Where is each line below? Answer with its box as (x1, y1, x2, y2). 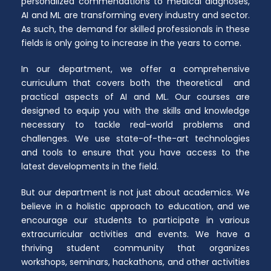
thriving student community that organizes (21, 242, 250, 255)
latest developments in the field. (21, 160, 158, 173)
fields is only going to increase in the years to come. (21, 37, 241, 50)
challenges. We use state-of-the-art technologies (21, 132, 250, 145)
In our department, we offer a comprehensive (21, 63, 250, 76)
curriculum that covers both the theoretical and (21, 77, 250, 90)
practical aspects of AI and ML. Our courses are (21, 91, 250, 103)
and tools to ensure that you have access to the (21, 146, 250, 159)
